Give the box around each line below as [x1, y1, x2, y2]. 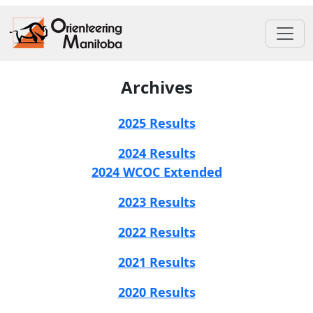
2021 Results [117, 253, 196, 270]
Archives [120, 75, 193, 99]
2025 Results [117, 114, 196, 131]
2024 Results [117, 144, 196, 161]
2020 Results [117, 283, 196, 300]
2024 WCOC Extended [91, 163, 222, 180]
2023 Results [117, 193, 196, 210]
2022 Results [117, 223, 196, 240]
